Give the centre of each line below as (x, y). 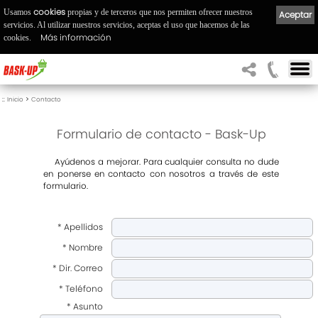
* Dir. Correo (78, 268)
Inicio (15, 99)
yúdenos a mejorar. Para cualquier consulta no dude (170, 162)
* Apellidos (80, 227)
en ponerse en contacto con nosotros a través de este (161, 174)
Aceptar (295, 14)
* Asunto (83, 306)
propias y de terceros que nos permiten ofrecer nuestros (159, 12)
